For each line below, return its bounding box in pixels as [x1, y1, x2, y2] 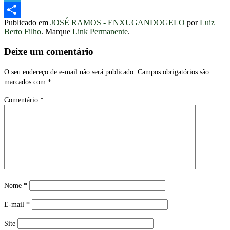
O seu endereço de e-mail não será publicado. [4, 68, 136, 76]
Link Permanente [72, 27, 128, 36]
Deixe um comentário [4, 46, 93, 57]
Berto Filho [4, 27, 41, 36]
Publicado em [4, 18, 50, 27]
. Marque [41, 27, 72, 36]
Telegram [4, 5, 34, 14]
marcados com [4, 78, 48, 86]
